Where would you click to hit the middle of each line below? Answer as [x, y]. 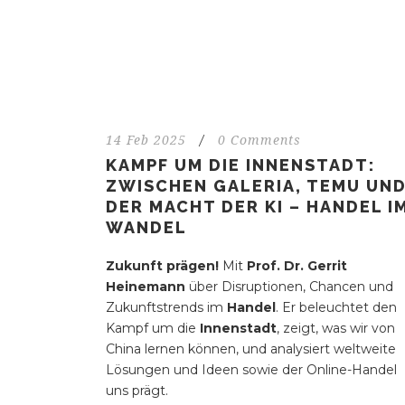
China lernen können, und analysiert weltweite [251, 349]
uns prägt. [137, 391]
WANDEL [146, 228]
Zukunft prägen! [164, 266]
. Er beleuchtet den [336, 308]
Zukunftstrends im [166, 308]
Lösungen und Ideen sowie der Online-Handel [251, 370]
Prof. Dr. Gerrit [297, 266]
